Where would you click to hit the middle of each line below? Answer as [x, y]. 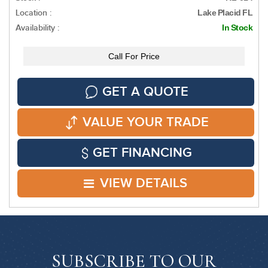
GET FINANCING [142, 153]
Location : [33, 13]
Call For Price [134, 57]
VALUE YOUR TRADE [145, 123]
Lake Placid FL [225, 13]
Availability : [37, 28]
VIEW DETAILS [144, 184]
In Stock [237, 28]
